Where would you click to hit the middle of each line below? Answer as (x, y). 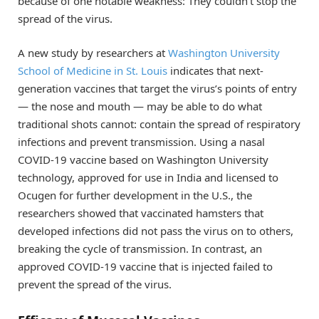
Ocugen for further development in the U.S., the (135, 195)
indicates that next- (215, 71)
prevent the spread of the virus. (95, 284)
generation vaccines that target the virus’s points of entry (157, 89)
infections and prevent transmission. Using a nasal (141, 142)
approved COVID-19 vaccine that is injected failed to (145, 267)
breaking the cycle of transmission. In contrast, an (140, 249)
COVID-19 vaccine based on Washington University (143, 160)
